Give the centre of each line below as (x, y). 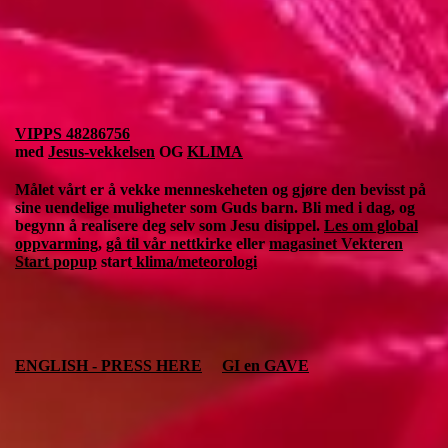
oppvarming (56, 243)
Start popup (56, 261)
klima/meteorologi (194, 261)
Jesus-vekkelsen (101, 151)
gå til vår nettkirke (169, 243)
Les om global (371, 225)
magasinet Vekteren (336, 243)
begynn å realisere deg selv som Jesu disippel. (169, 225)
